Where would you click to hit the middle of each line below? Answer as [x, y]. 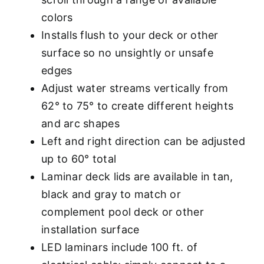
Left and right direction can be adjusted [143, 141]
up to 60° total [79, 159]
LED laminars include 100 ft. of [120, 247]
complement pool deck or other [123, 212]
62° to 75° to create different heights [138, 105]
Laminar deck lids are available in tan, [137, 176]
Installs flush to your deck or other [130, 35]
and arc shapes [80, 123]
